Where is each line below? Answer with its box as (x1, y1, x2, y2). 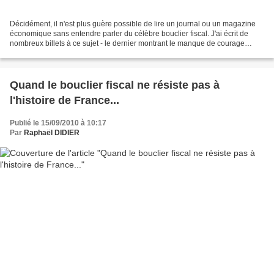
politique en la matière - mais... (10, 48, 111, 57)
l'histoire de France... (10, 94, 119, 106)
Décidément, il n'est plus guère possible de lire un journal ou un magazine (10, 19, 256, 28)
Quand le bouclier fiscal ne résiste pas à (10, 78, 220, 91)
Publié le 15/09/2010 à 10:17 (10, 118, 106, 127)
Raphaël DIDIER (24, 128, 80, 137)
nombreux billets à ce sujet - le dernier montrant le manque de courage (10, 39, 245, 48)
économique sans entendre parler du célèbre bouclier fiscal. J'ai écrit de (10, 29, 248, 38)
